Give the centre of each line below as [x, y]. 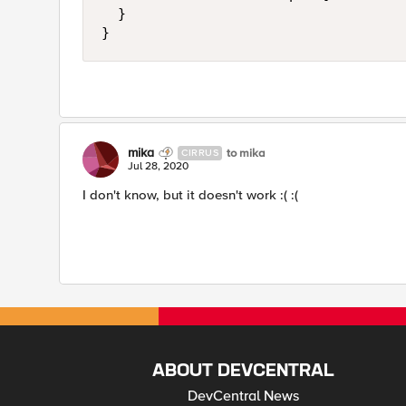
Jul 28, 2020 [158, 166]
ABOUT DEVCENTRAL [244, 371]
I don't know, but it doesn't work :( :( [190, 195]
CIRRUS [200, 153]
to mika [246, 153]
